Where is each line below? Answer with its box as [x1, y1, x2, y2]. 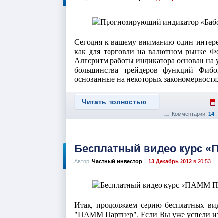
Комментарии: [172, 111, 208, 117]
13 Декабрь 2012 [148, 158, 192, 164]
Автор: [74, 158, 92, 164]
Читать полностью [82, 98, 146, 106]
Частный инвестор [92, 158, 142, 164]
